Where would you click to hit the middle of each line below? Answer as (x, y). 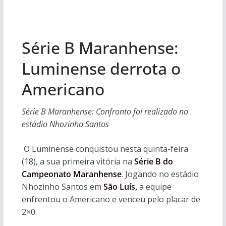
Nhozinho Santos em (62, 187)
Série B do (153, 161)
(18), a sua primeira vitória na (78, 161)
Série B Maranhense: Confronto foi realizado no (105, 111)
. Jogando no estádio (160, 174)
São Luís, (120, 187)
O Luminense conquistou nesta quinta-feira (105, 149)
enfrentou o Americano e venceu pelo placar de (111, 199)
